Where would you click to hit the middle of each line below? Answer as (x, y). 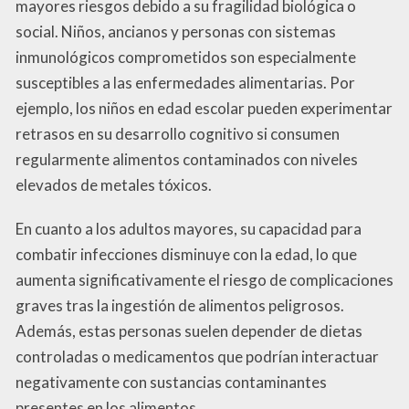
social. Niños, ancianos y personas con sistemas (176, 32)
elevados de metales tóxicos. (114, 185)
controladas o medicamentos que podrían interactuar (197, 357)
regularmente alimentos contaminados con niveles (187, 160)
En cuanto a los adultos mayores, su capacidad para (189, 229)
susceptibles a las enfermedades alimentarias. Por (185, 83)
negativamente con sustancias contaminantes (171, 383)
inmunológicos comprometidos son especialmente (186, 58)
